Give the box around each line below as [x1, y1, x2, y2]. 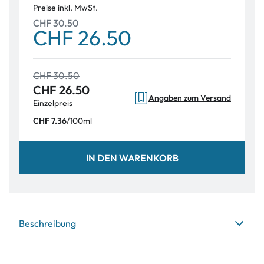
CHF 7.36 [33, 115, 67, 127]
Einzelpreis [33, 98, 72, 109]
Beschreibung [19, 217, 76, 230]
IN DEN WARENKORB [85, 151, 179, 164]
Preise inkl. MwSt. [33, 2, 98, 14]
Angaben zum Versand [148, 93, 231, 104]
